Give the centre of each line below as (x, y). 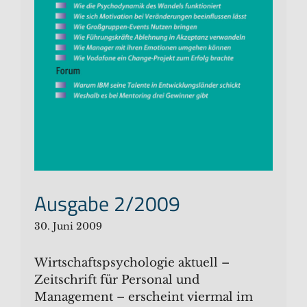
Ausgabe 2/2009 (107, 204)
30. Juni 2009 (68, 226)
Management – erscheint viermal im (144, 297)
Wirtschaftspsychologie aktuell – (132, 263)
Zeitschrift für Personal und (117, 280)
